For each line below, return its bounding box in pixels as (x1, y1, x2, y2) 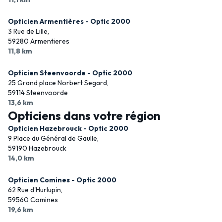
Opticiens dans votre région (8, 108, 161, 123)
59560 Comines (8, 195, 58, 204)
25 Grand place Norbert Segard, (8, 78, 109, 87)
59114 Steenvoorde (8, 88, 68, 97)
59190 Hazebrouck (8, 144, 66, 153)
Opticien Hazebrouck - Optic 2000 (8, 124, 128, 133)
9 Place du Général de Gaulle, (8, 134, 99, 143)
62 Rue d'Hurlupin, (8, 185, 62, 194)
